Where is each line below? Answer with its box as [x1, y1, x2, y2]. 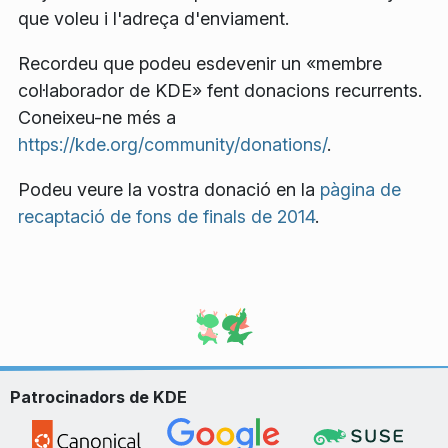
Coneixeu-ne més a [18, 107, 176, 128]
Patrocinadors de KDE [10, 387, 187, 407]
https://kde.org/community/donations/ [18, 134, 327, 155]
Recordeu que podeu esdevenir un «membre [18, 53, 382, 74]
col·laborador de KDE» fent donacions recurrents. [18, 80, 422, 101]
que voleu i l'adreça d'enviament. [18, 8, 289, 29]
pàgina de [320, 179, 401, 200]
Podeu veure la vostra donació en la [18, 179, 320, 200]
